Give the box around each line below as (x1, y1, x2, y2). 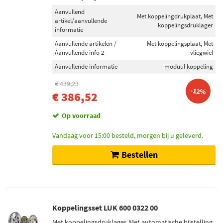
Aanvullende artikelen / (55, 39, 116, 48)
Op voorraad (62, 111, 101, 120)
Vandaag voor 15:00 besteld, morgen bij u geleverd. (52, 131, 203, 140)
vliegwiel (190, 48, 213, 57)
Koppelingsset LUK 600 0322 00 (52, 203, 158, 213)
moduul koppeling (164, 62, 213, 71)
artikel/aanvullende (55, 16, 107, 25)
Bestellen (121, 149, 158, 160)
